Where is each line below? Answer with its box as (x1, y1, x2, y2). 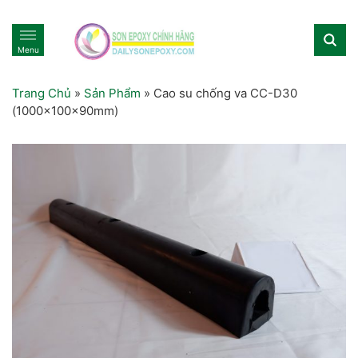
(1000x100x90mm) (12, 102, 118, 118)
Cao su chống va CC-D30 (153, 85, 297, 101)
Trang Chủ (12, 85, 71, 101)
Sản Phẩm (84, 85, 141, 101)
